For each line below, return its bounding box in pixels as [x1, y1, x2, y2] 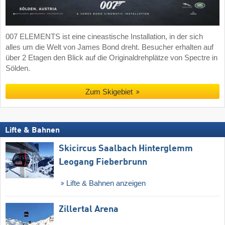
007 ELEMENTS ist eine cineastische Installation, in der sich [6, 33, 203, 41]
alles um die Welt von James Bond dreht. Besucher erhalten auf [6, 43, 213, 52]
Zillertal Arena [59, 204, 119, 214]
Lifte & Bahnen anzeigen [64, 179, 146, 188]
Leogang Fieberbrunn [59, 158, 147, 167]
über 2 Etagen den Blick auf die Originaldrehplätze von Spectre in [6, 54, 217, 62]
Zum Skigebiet [85, 87, 133, 96]
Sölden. [6, 64, 30, 73]
